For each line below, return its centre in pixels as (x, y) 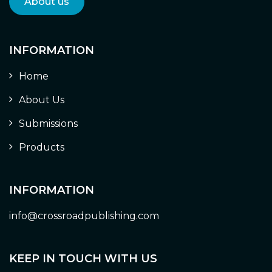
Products (42, 147)
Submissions (48, 123)
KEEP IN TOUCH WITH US (83, 258)
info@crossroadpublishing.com (84, 216)
